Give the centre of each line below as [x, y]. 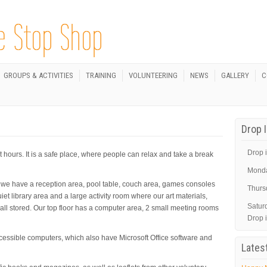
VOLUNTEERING [153, 75]
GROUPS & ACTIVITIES [38, 75]
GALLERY [235, 75]
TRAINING [101, 75]
